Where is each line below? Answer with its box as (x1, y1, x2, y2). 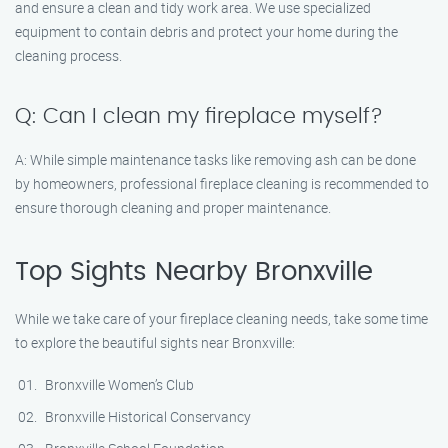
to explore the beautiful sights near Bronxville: (15, 333, 295, 352)
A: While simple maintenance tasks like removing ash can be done (15, 150, 416, 169)
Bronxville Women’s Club (45, 375, 194, 394)
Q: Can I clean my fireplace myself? (15, 106, 383, 127)
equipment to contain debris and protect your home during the (15, 22, 398, 41)
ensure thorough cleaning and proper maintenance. (15, 198, 331, 217)
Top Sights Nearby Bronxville (15, 259, 373, 285)
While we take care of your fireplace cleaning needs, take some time (15, 309, 428, 328)
